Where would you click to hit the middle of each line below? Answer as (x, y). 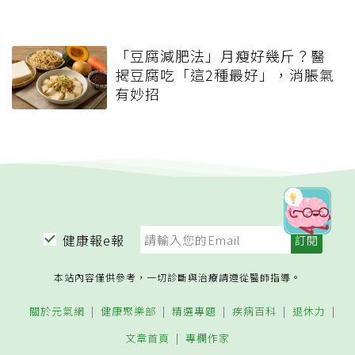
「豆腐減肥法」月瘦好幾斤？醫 (220, 55)
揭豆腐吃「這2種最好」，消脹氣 (225, 74)
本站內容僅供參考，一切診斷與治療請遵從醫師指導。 (177, 277)
